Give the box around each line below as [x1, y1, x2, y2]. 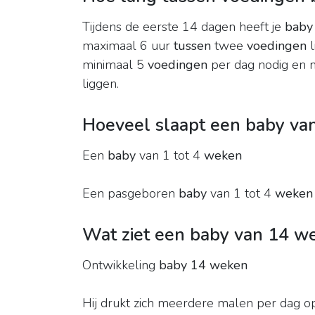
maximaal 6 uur [82, 37, 174, 55]
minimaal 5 [82, 56, 148, 74]
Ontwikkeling [82, 257, 159, 274]
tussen [174, 37, 211, 55]
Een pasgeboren [82, 185, 179, 202]
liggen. [82, 75, 119, 93]
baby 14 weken [159, 257, 247, 274]
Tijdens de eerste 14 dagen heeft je [82, 18, 285, 36]
